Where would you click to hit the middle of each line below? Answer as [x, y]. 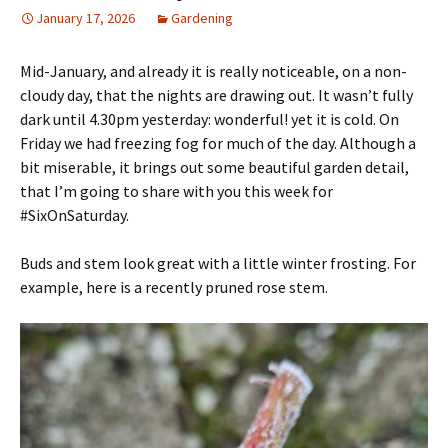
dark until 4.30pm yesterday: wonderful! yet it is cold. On [209, 118]
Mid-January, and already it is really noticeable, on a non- [213, 70]
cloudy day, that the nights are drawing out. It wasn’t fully [216, 94]
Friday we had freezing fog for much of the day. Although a [218, 142]
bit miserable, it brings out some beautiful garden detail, [214, 166]
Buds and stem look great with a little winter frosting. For [218, 262]
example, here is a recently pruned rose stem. [174, 286]
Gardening [202, 17]
